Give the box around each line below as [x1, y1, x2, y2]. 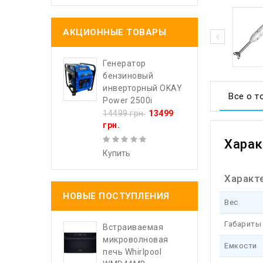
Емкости [224, 241, 257, 250]
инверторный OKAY [103, 83, 182, 93]
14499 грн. [103, 109, 146, 118]
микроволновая [103, 234, 168, 244]
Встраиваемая [103, 222, 163, 232]
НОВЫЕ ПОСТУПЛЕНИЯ [63, 190, 170, 201]
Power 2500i [103, 96, 153, 105]
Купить [103, 148, 130, 158]
